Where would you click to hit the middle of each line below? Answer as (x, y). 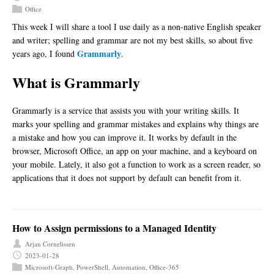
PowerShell (92, 267)
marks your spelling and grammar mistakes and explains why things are (135, 124)
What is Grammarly (76, 82)
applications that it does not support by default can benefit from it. (127, 177)
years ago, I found (45, 53)
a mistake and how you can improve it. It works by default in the (124, 137)
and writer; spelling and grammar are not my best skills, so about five (132, 40)
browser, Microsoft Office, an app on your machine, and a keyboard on (135, 150)
